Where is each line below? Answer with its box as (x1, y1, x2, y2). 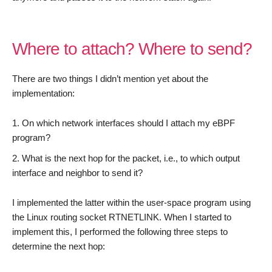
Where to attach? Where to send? (12, 39, 252, 58)
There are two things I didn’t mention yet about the (12, 73, 208, 84)
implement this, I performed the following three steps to (12, 226, 228, 237)
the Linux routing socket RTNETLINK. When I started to (12, 211, 231, 222)
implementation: (12, 87, 75, 98)
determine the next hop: (12, 240, 105, 251)
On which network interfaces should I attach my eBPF (22, 117, 235, 128)
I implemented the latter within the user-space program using (12, 197, 251, 208)
